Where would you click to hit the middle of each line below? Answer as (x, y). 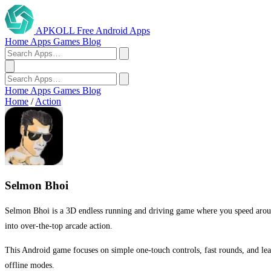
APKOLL (56, 31)
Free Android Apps (113, 31)
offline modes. (30, 265)
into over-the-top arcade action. (59, 226)
